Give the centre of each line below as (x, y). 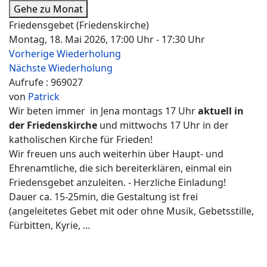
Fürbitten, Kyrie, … (51, 225)
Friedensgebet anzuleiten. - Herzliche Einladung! (117, 182)
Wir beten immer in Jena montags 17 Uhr (103, 111)
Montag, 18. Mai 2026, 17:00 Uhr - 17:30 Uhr (107, 39)
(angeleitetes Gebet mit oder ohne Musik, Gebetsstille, (131, 211)
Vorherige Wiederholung (65, 54)
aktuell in (221, 111)
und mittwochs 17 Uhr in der (164, 125)
